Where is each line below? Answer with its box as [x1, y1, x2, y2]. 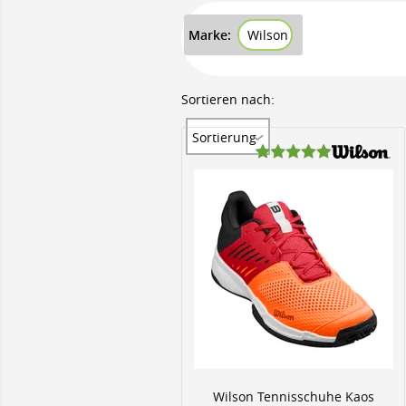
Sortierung [192, 129, 256, 146]
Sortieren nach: [181, 91, 275, 108]
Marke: [188, 25, 231, 43]
